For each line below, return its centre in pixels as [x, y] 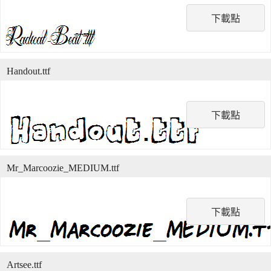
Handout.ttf [28, 71]
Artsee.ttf [24, 265]
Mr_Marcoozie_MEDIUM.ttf [63, 168]
